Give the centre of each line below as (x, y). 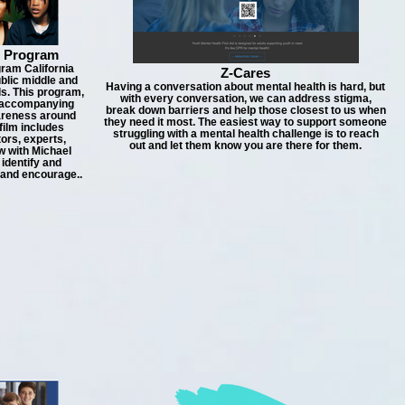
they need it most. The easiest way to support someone (245, 122)
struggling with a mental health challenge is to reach (245, 133)
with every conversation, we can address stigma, (245, 98)
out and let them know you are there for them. (245, 145)
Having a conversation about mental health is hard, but (245, 86)
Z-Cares (245, 73)
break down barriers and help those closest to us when (245, 110)
